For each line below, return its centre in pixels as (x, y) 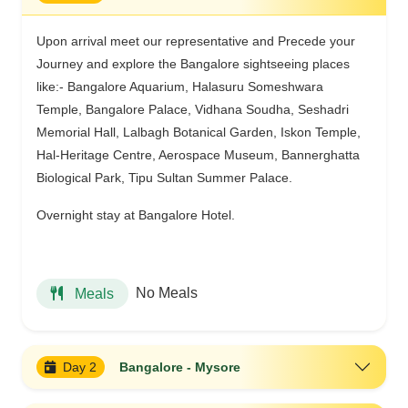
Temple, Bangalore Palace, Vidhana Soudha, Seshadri (193, 109)
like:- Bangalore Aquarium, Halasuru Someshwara (180, 86)
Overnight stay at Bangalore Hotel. (136, 214)
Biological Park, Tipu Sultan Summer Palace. (164, 177)
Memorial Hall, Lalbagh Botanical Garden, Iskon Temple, (199, 132)
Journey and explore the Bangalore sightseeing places (193, 63)
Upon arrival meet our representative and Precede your (196, 41)
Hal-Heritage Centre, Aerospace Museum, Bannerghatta (198, 154)
